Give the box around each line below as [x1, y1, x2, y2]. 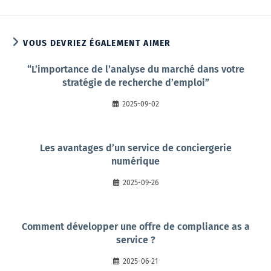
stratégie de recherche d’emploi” [62, 77, 209, 88]
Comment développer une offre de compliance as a [21, 221, 250, 232]
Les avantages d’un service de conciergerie [39, 142, 232, 154]
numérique [111, 155, 160, 167]
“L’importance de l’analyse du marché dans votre [27, 64, 244, 75]
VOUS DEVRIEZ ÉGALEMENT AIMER [23, 38, 171, 48]
